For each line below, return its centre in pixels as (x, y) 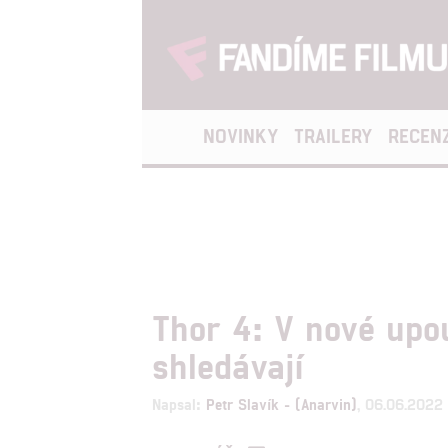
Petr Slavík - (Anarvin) (281, 403)
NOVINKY (240, 135)
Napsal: (179, 403)
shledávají (228, 364)
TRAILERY (333, 135)
